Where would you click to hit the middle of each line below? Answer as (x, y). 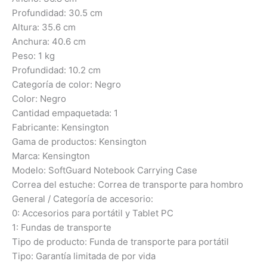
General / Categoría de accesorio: (83, 199)
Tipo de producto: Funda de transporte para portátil (120, 242)
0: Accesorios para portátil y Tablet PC (93, 213)
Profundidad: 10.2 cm (56, 70)
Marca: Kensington (51, 156)
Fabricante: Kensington (60, 128)
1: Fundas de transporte (62, 228)
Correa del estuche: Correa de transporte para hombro (128, 185)
